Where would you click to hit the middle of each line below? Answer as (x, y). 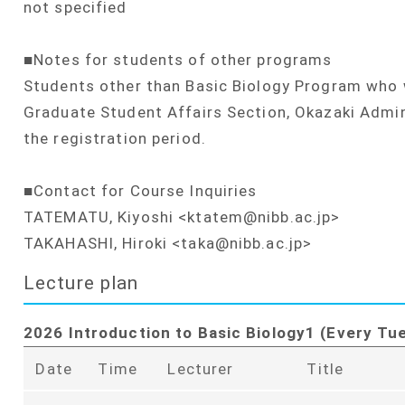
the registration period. (115, 139)
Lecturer (201, 368)
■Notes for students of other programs (178, 60)
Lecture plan (81, 283)
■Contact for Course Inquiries (141, 191)
